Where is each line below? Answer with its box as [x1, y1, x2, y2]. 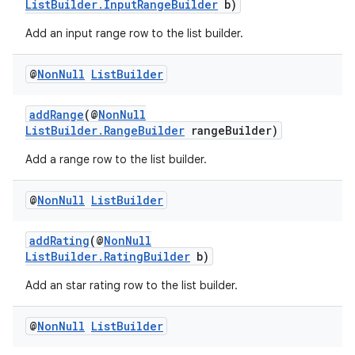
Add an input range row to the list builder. [25, 26, 243, 40]
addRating [29, 233, 90, 248]
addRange [29, 107, 84, 122]
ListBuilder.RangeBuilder [25, 123, 185, 138]
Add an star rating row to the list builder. [25, 278, 238, 292]
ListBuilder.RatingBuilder [25, 249, 190, 264]
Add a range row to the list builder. [25, 152, 207, 166]
